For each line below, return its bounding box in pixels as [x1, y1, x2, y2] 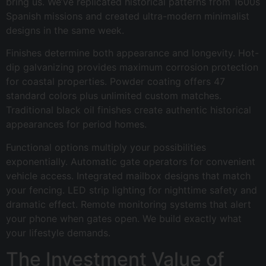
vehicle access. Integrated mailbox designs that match [6, 169, 251, 182]
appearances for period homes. [6, 118, 147, 131]
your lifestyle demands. [6, 226, 110, 239]
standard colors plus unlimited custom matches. [6, 90, 221, 102]
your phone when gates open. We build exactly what [6, 212, 242, 224]
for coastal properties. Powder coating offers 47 [6, 75, 225, 88]
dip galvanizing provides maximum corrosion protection [6, 61, 258, 74]
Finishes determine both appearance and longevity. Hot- [6, 47, 259, 59]
